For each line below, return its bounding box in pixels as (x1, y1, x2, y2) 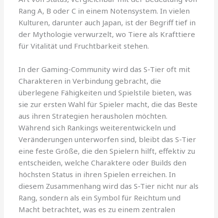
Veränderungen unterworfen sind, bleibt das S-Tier (18, 134, 197, 144)
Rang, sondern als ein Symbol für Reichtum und (18, 192, 181, 202)
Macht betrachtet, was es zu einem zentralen (18, 204, 176, 214)
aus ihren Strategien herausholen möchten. (18, 110, 168, 121)
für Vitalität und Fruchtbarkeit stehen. (18, 40, 149, 51)
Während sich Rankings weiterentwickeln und (18, 122, 176, 132)
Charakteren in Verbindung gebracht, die (18, 75, 162, 86)
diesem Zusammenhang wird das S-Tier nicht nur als (18, 181, 199, 191)
